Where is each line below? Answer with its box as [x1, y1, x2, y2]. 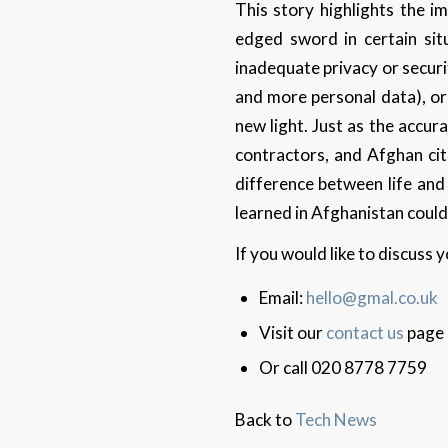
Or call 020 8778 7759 [259, 357, 428, 379]
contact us [326, 322, 408, 344]
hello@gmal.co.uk [306, 287, 439, 309]
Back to [234, 409, 295, 431]
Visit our [259, 322, 327, 344]
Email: [259, 287, 307, 309]
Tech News [294, 409, 377, 431]
